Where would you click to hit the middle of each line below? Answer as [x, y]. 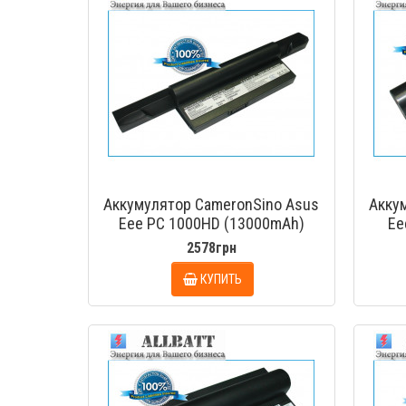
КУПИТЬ [221, 279]
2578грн [211, 248]
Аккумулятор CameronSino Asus [212, 204]
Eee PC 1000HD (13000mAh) [211, 223]
